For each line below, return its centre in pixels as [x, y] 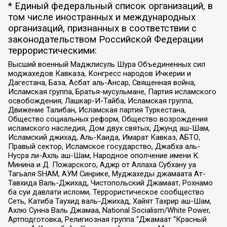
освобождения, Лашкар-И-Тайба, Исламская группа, [100, 101]
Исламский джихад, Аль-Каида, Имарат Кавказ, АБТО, [104, 138]
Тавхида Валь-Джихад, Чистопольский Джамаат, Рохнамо [110, 183]
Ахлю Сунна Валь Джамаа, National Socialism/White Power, [109, 211]
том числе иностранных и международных [102, 17]
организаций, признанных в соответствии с [102, 28]
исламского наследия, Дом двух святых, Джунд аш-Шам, [109, 128]
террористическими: [52, 50]
